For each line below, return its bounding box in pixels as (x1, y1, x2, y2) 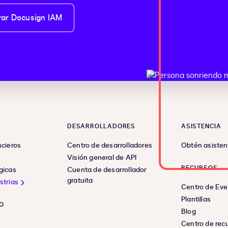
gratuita (67, 176, 93, 186)
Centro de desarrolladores (67, 140, 152, 151)
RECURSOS (181, 164, 218, 173)
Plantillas (181, 194, 211, 205)
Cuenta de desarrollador (67, 165, 147, 175)
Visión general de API (67, 153, 137, 163)
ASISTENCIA (181, 122, 221, 131)
